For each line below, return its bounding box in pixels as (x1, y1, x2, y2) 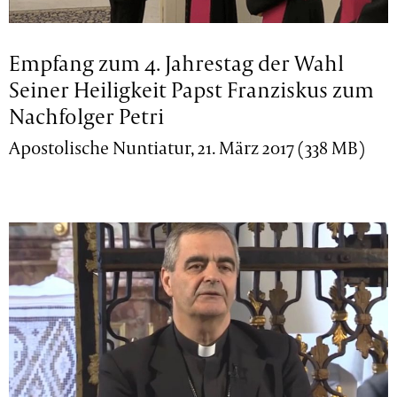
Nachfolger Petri (9, 102, 165, 131)
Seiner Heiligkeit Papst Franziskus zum (9, 75, 375, 105)
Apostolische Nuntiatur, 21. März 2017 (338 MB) (9, 136, 366, 160)
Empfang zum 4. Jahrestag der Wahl (9, 49, 345, 78)
